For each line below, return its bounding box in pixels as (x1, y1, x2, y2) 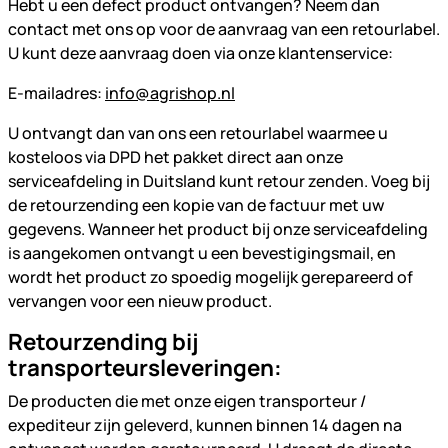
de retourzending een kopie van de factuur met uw (8, 194, 384, 216)
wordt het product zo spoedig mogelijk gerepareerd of (8, 266, 413, 288)
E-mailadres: (8, 82, 105, 104)
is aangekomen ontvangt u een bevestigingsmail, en (8, 242, 396, 264)
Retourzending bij (8, 326, 198, 357)
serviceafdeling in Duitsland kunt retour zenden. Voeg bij (8, 170, 430, 192)
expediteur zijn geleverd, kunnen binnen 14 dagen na (8, 414, 402, 436)
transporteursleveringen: (8, 352, 282, 383)
